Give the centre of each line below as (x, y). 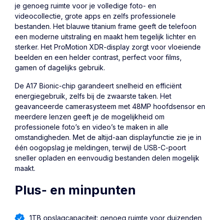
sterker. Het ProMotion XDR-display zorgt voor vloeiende (108, 47)
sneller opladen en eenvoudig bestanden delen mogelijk (107, 158)
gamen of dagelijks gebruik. (60, 67)
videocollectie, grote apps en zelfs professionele (95, 16)
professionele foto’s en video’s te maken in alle (92, 127)
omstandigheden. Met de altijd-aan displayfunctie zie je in (108, 137)
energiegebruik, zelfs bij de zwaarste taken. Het (93, 96)
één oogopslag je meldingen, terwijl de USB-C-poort (100, 147)
